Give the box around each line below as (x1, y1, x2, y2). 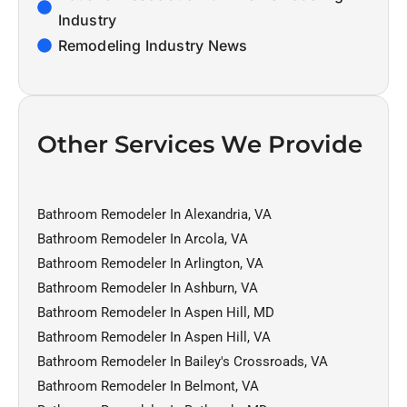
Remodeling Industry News (58, 35, 248, 55)
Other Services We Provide (37, 129, 362, 159)
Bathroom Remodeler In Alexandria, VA (37, 205, 272, 223)
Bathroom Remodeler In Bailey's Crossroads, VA (37, 352, 328, 370)
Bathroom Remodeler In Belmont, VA (37, 377, 259, 394)
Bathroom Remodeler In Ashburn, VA (37, 279, 258, 296)
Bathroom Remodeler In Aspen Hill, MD (37, 303, 274, 321)
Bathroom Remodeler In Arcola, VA (37, 230, 248, 247)
